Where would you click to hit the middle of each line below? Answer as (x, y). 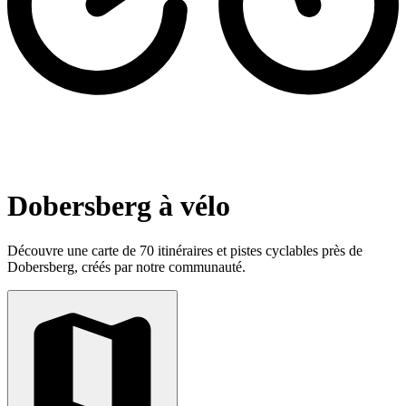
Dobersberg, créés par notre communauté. (126, 266)
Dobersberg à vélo (119, 206)
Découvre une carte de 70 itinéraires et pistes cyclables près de (185, 250)
